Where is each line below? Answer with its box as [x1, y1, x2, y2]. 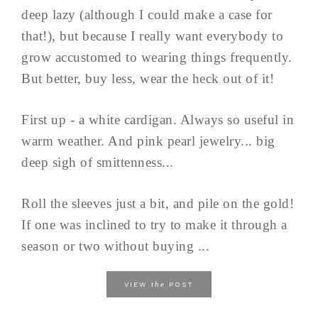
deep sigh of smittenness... [21, 155, 174, 170]
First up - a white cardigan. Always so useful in [21, 112, 294, 128]
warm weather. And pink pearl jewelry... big [21, 133, 275, 149]
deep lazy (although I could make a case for [21, 7, 273, 23]
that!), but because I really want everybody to [21, 28, 283, 44]
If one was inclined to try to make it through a [21, 217, 287, 233]
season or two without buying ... [21, 238, 209, 254]
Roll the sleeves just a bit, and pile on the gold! [21, 196, 294, 212]
